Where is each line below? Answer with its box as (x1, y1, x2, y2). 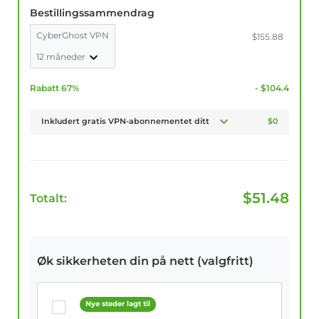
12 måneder (36, 51, 88, 63)
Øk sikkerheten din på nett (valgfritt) (37, 254, 253, 268)
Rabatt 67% (30, 83, 79, 94)
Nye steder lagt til (85, 299, 151, 309)
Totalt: (30, 192, 67, 206)
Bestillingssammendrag (30, 6, 155, 20)
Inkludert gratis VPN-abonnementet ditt (41, 116, 210, 127)
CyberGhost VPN (36, 30, 109, 41)
